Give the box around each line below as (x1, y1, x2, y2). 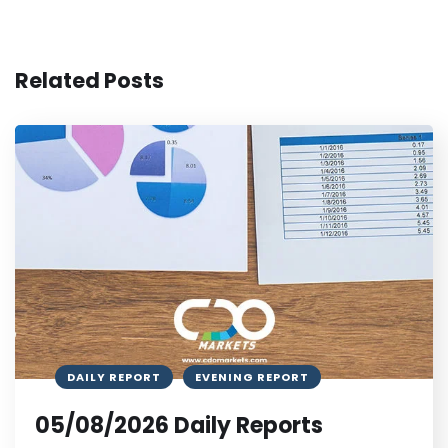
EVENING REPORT (195, 369, 309, 386)
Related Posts (15, 66, 164, 96)
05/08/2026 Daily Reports (35, 410, 323, 442)
